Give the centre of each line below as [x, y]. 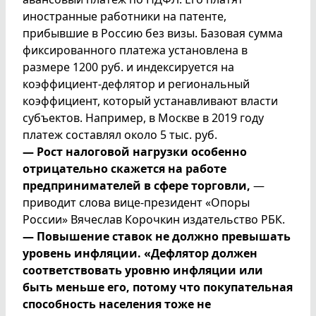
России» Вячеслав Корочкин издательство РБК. [154, 219]
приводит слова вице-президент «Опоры [136, 202]
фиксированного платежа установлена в [135, 50]
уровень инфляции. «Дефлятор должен [140, 253]
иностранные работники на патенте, [124, 16]
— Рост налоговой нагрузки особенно [135, 151]
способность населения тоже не [117, 304]
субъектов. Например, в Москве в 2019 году [143, 117]
